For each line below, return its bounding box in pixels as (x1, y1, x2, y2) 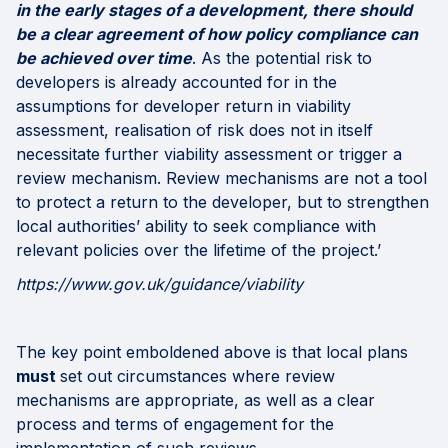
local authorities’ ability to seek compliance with (16, 216, 376, 237)
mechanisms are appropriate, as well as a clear (16, 390, 375, 411)
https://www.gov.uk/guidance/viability (16, 274, 303, 295)
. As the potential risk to (192, 48, 372, 69)
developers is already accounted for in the (16, 72, 337, 93)
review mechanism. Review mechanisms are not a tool (16, 168, 427, 189)
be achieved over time (16, 48, 192, 69)
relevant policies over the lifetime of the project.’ (16, 240, 381, 261)
